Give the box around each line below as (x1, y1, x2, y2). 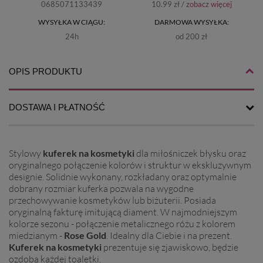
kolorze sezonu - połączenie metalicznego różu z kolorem (9, 218, 235, 230)
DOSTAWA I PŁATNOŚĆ (9, 102, 105, 113)
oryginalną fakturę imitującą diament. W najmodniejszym (9, 206, 237, 218)
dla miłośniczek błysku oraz (134, 147, 246, 160)
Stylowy (9, 147, 43, 160)
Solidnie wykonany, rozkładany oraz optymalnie (46, 171, 237, 183)
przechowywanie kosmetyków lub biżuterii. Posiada (9, 194, 216, 207)
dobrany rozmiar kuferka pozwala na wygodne (9, 183, 194, 195)
